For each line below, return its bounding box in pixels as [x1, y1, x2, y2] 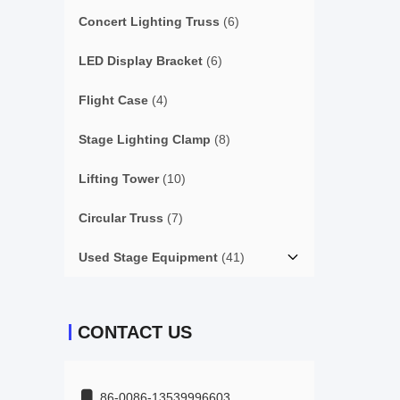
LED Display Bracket [79, 54, 203, 68]
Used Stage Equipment [79, 250, 218, 264]
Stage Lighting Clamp [79, 132, 211, 146]
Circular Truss [79, 211, 163, 225]
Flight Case [79, 93, 148, 107]
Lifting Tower [79, 171, 159, 186]
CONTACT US [78, 322, 192, 342]
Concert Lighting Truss [79, 14, 220, 29]
